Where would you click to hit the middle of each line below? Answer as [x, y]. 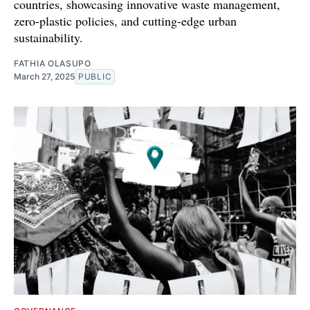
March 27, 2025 [44, 77]
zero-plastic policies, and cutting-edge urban [125, 21]
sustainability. [48, 38]
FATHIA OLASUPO [53, 64]
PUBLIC [95, 77]
